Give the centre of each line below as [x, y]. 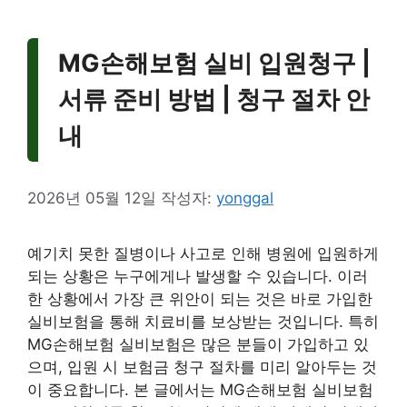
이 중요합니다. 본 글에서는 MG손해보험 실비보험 [200, 390]
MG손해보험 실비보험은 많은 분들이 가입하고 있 [198, 345]
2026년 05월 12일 [92, 199]
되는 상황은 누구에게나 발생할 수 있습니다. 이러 [198, 277]
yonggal [245, 199]
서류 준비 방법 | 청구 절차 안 [214, 100]
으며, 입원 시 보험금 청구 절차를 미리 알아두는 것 [202, 367]
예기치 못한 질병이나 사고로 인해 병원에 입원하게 [203, 254]
